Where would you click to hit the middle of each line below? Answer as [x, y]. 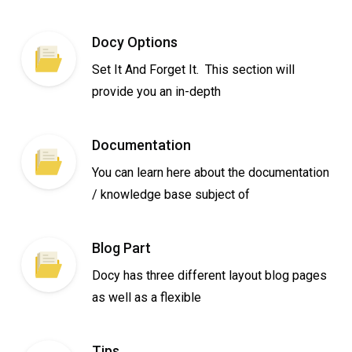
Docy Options [135, 42]
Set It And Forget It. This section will [193, 70]
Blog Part [121, 248]
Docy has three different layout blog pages [209, 275]
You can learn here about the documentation [211, 172]
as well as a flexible [147, 297]
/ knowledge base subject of [171, 194]
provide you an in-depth [156, 92]
